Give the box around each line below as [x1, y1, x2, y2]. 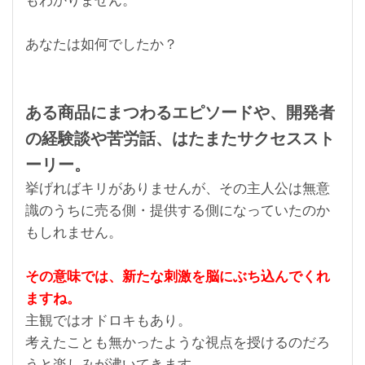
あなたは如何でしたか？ [25, 36, 178, 52]
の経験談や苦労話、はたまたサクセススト [25, 129, 335, 147]
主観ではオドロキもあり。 [25, 312, 191, 328]
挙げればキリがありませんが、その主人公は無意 [25, 180, 330, 196]
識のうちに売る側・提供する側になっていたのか [25, 202, 330, 218]
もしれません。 [25, 224, 122, 240]
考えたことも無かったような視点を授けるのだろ [25, 334, 330, 350]
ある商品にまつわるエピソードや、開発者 [25, 103, 335, 121]
